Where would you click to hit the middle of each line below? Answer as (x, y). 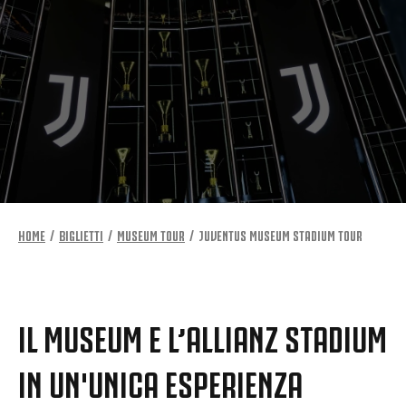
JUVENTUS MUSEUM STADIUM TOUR (280, 235)
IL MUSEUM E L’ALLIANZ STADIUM (203, 335)
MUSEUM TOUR (151, 235)
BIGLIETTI (81, 235)
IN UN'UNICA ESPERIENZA (160, 380)
